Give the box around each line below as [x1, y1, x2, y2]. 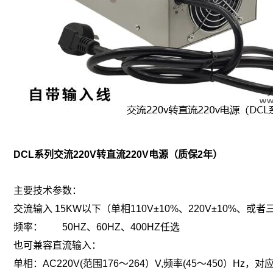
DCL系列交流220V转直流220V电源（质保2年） [13, 149, 222, 160]
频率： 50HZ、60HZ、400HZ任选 [13, 221, 180, 232]
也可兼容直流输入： [13, 239, 101, 250]
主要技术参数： [13, 185, 82, 196]
